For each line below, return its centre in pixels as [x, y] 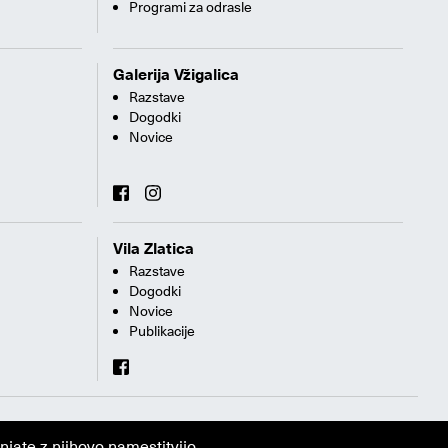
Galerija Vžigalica [176, 74]
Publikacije [162, 330]
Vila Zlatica [153, 248]
